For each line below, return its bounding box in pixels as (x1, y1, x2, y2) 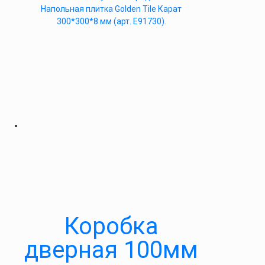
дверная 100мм (24, 236, 198, 264)
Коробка (64, 212, 159, 240)
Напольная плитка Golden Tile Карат (41, 4, 182, 14)
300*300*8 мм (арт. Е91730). (56, 17, 166, 26)
